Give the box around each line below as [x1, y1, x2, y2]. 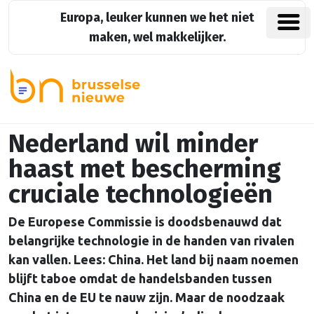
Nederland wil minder [8, 128, 258, 160]
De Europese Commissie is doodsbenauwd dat [8, 214, 282, 229]
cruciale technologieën [8, 179, 273, 210]
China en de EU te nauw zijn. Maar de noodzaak [8, 290, 285, 305]
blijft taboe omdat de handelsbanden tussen [8, 271, 272, 286]
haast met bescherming [8, 153, 281, 185]
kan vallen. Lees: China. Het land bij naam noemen [8, 252, 299, 267]
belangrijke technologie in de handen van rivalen [8, 233, 294, 248]
